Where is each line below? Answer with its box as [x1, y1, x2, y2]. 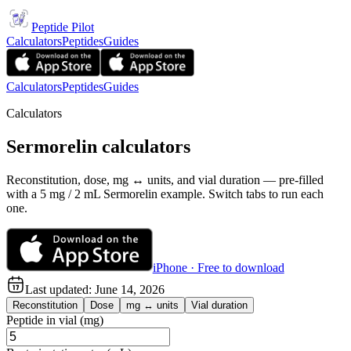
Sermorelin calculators [6, 136, 190, 157]
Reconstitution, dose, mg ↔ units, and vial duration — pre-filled [6, 172, 324, 186]
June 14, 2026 [95, 282, 165, 296]
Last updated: [25, 282, 95, 296]
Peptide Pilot [31, 20, 94, 34]
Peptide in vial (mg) [6, 313, 103, 327]
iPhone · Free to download [152, 260, 284, 274]
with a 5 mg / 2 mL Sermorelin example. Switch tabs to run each [6, 186, 324, 201]
